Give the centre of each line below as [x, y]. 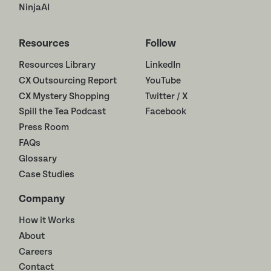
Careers [36, 252]
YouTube [163, 80]
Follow [160, 43]
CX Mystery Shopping [64, 96]
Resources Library [57, 65]
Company [42, 199]
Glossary [38, 159]
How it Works [47, 220]
